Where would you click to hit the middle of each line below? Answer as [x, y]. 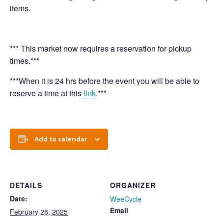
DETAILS [26, 185]
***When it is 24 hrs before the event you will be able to [105, 81]
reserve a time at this [46, 93]
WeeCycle [126, 199]
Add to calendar [61, 140]
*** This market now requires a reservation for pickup [101, 49]
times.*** [25, 61]
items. [20, 8]
